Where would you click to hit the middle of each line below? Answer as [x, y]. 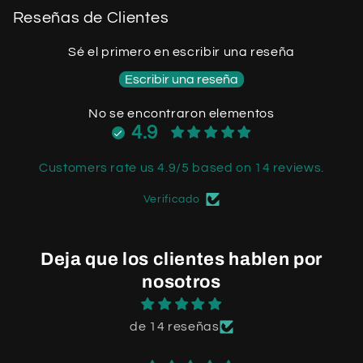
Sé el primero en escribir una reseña [181, 51]
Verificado [171, 199]
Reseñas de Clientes [91, 17]
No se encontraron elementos [181, 113]
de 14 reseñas [175, 326]
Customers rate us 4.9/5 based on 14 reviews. [181, 167]
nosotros [181, 282]
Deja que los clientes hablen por [181, 259]
